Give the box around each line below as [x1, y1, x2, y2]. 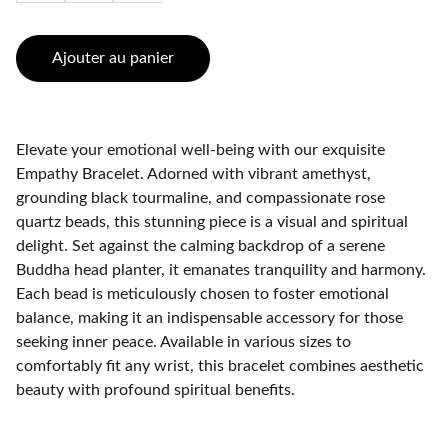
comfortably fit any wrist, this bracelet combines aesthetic [16, 358, 424, 374]
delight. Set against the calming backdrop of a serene [16, 238, 385, 254]
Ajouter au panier [52, 50, 174, 66]
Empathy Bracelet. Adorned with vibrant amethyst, [16, 166, 371, 182]
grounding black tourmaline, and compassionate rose [16, 190, 385, 206]
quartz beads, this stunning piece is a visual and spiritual [16, 214, 408, 230]
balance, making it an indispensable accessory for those [16, 310, 403, 326]
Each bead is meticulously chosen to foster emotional [16, 286, 389, 302]
